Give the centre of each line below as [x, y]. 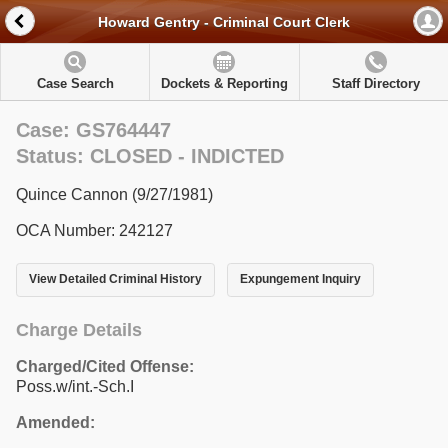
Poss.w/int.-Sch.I [75, 386]
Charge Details [79, 329]
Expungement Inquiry [300, 279]
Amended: [55, 422]
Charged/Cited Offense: [105, 366]
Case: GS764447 [93, 130]
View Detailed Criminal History [115, 279]
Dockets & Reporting [224, 83]
